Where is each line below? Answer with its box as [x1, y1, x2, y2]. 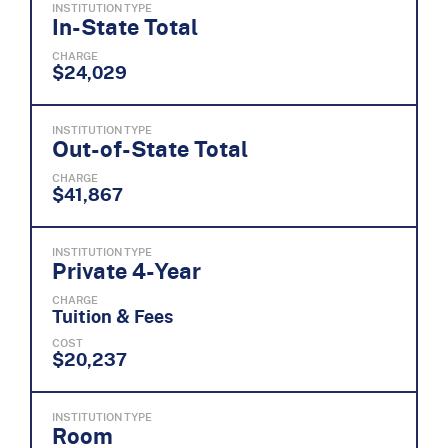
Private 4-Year [52, 253, 201, 287]
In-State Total [52, 9, 198, 43]
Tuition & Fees [52, 302, 173, 329]
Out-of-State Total [52, 131, 248, 165]
